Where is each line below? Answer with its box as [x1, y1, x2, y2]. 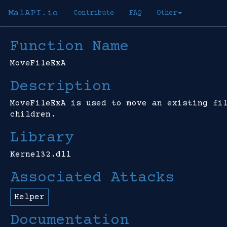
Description [10, 79, 110, 95]
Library [10, 130, 74, 146]
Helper [14, 193, 45, 202]
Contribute [73, 9, 114, 17]
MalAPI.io [8, 8, 58, 18]
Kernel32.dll [10, 150, 71, 159]
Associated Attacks [10, 170, 174, 186]
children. [10, 110, 56, 119]
